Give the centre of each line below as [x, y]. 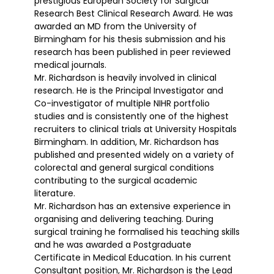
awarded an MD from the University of [116, 26]
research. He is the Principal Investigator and [129, 90]
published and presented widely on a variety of [134, 154]
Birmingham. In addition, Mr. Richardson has [127, 142]
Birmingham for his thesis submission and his [130, 39]
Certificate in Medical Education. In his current [133, 257]
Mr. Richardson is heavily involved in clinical [125, 77]
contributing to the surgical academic [116, 180]
